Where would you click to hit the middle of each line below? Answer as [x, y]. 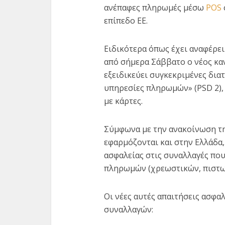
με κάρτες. [123, 101]
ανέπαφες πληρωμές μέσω [155, 8]
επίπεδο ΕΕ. [126, 21]
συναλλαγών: [129, 209]
